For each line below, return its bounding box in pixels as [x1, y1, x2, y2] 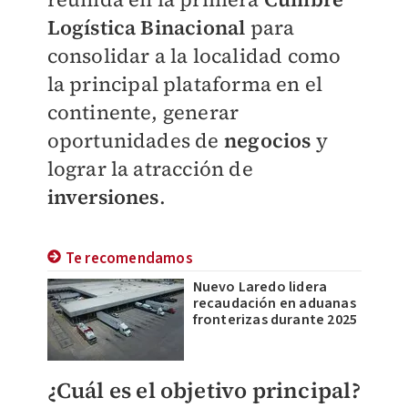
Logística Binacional [46, 14, 246, 41]
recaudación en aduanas [192, 293, 356, 313]
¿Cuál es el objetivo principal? [46, 375, 361, 405]
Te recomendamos [65, 248, 193, 270]
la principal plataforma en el [46, 70, 323, 97]
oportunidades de [46, 127, 219, 154]
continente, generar [46, 98, 240, 126]
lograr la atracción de [46, 155, 253, 182]
